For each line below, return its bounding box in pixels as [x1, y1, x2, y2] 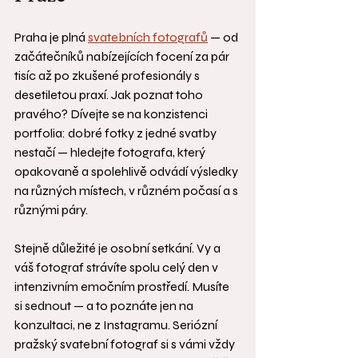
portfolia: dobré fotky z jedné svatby [14, 125, 219, 141]
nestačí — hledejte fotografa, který [14, 145, 208, 161]
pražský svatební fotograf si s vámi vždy [14, 336, 237, 352]
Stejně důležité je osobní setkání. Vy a [14, 241, 223, 257]
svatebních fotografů [88, 30, 208, 46]
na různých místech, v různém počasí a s [14, 183, 241, 199]
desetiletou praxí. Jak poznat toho [14, 87, 205, 103]
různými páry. [14, 202, 88, 218]
